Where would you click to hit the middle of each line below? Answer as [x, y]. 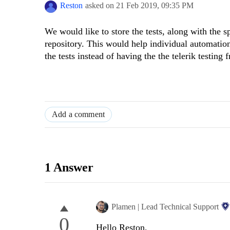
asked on [101, 6]
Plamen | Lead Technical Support [165, 207]
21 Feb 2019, [139, 6]
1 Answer [69, 168]
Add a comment [79, 114]
